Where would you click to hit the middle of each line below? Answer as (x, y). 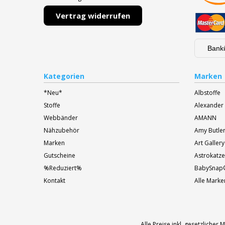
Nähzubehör (62, 130)
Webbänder (61, 118)
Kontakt (54, 180)
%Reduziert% (63, 168)
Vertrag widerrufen (93, 15)
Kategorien (64, 76)
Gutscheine (60, 155)
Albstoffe (207, 92)
